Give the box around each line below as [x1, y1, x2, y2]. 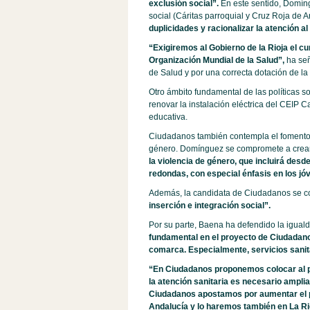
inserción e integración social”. [148, 201, 271, 211]
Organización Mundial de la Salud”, [148, 55, 286, 66]
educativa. [148, 112, 188, 122]
